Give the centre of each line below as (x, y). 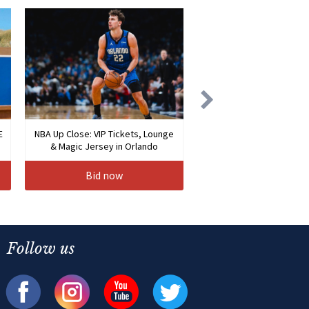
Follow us (40, 249)
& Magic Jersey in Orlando (104, 147)
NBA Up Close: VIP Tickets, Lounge (104, 134)
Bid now (104, 176)
